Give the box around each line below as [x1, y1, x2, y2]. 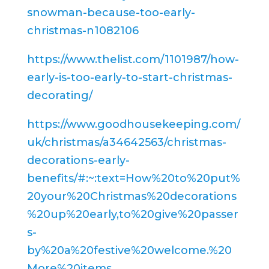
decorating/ [26, 88, 92, 102]
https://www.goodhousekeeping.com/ [26, 117, 240, 131]
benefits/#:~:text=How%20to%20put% [26, 171, 240, 185]
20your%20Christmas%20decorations [26, 189, 237, 203]
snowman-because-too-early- [26, 5, 195, 19]
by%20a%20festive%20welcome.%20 [26, 243, 232, 257]
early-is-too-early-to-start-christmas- [26, 70, 232, 84]
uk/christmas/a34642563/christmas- [26, 135, 226, 149]
